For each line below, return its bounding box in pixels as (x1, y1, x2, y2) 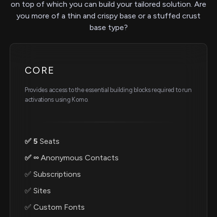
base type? (89, 23, 128, 32)
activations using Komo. (25, 96, 89, 104)
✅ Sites (25, 186, 51, 196)
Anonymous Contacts (39, 153, 119, 163)
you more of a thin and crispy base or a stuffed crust (16, 11, 201, 21)
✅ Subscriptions (25, 170, 81, 179)
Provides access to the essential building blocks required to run (25, 86, 192, 94)
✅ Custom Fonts (25, 202, 85, 212)
